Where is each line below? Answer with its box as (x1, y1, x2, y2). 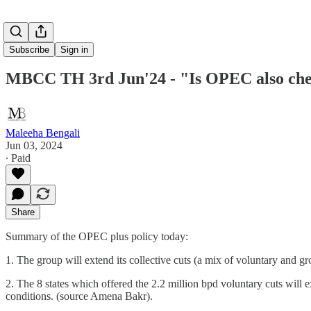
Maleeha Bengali (6, 126, 80, 139)
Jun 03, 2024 (6, 139, 62, 151)
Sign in (60, 44, 88, 55)
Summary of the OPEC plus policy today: (6, 230, 188, 242)
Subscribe (9, 44, 49, 55)
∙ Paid (6, 151, 31, 164)
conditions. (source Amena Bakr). (6, 289, 153, 302)
